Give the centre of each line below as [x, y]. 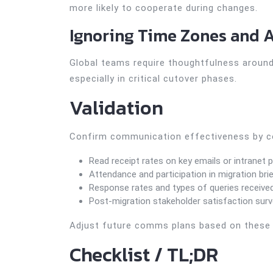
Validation [116, 108]
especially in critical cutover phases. [153, 79]
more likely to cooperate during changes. [164, 8]
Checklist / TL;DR [144, 255]
